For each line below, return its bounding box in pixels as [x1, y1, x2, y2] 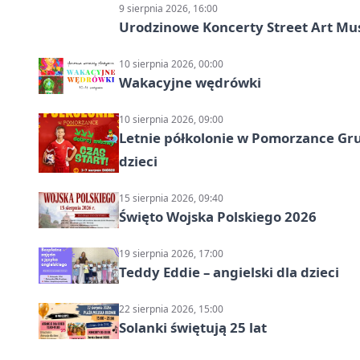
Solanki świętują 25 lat [119, 318, 267, 337]
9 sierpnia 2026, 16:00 [119, 2, 218, 16]
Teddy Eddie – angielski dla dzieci [119, 263, 339, 282]
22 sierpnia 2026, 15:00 [119, 302, 223, 317]
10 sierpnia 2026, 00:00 [119, 57, 223, 72]
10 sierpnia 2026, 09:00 [119, 112, 223, 127]
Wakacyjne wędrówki [119, 73, 261, 92]
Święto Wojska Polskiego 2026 [119, 207, 317, 227]
